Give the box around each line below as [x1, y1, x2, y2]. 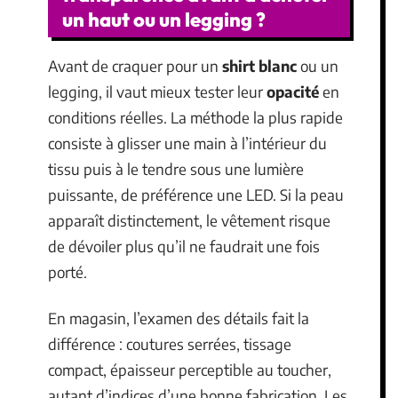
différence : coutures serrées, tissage [48, 333, 291, 354]
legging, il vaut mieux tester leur [48, 82, 267, 101]
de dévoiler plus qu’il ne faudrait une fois [48, 236, 320, 256]
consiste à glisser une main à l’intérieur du [48, 133, 327, 153]
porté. [48, 262, 87, 282]
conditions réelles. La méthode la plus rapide [48, 107, 343, 127]
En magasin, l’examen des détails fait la [48, 307, 309, 328]
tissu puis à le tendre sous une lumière [48, 159, 304, 179]
